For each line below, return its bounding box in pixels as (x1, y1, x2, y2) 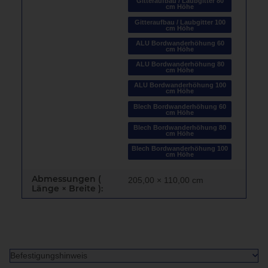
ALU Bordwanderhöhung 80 (135, 60, 224, 68)
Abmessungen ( (32, 173, 101, 184)
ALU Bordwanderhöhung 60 (135, 39, 224, 47)
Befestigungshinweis (10, 250, 87, 260)
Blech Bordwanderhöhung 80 (133, 123, 226, 131)
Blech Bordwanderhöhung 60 (133, 102, 226, 110)
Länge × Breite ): (32, 182, 103, 194)
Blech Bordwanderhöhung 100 (132, 145, 228, 153)
